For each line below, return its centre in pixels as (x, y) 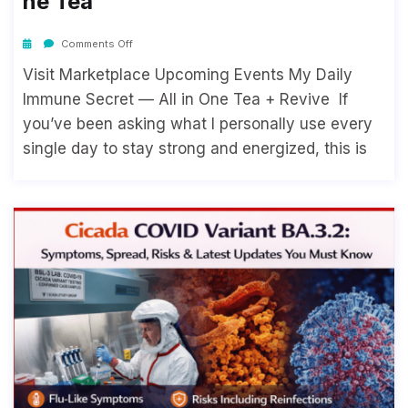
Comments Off (96, 43)
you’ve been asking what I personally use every (198, 123)
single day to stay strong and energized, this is (195, 148)
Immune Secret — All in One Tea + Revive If (185, 99)
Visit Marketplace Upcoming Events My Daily (188, 74)
